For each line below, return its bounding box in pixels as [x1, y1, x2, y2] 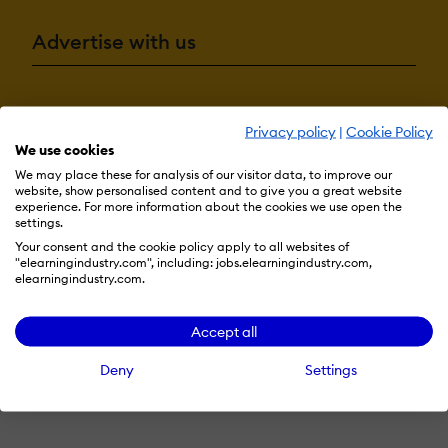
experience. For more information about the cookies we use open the [15, 198, 402, 214]
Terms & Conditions [24, 107, 172, 128]
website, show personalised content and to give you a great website [15, 182, 402, 198]
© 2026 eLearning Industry [123, 143, 325, 164]
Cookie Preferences [276, 107, 424, 128]
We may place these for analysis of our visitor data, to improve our [15, 166, 392, 182]
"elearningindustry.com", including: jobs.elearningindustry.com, [15, 254, 372, 270]
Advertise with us [32, 28, 196, 54]
